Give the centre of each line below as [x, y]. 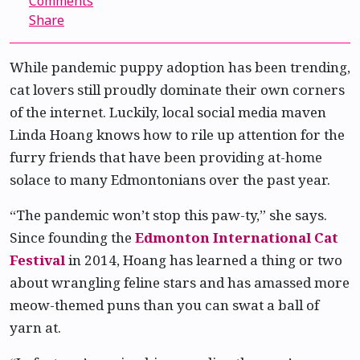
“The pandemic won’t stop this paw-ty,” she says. [168, 215]
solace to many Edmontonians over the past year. [170, 180]
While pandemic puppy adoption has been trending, [180, 67]
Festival [37, 260]
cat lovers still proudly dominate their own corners [177, 90]
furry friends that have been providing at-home [166, 157]
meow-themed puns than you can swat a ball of [164, 305]
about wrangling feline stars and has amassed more [180, 282]
